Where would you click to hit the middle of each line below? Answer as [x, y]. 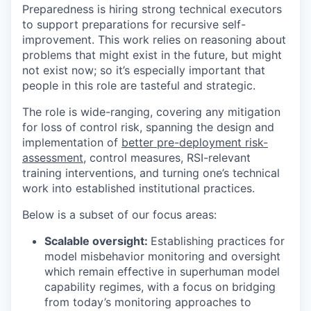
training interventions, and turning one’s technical [151, 173]
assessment [53, 157]
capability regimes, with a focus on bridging [160, 286]
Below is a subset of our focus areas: [119, 214]
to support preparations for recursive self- [134, 24]
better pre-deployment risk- [195, 142]
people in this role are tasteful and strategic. [139, 85]
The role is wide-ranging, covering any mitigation [151, 111]
